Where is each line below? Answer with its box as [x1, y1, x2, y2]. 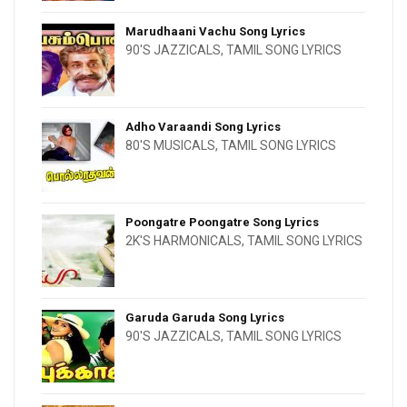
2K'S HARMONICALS [125, 233, 242, 249]
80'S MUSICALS [125, 138, 215, 154]
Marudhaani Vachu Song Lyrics [125, 25, 305, 39]
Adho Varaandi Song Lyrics [125, 120, 281, 134]
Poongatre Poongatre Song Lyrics [125, 215, 319, 230]
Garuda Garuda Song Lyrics [125, 311, 284, 325]
